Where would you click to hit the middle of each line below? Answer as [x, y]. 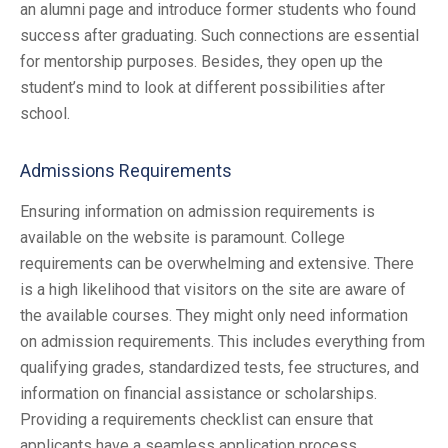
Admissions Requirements [126, 171]
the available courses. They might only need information [214, 316]
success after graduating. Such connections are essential [219, 36]
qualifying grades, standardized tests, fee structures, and [219, 368]
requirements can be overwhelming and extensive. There [217, 264]
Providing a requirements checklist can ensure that [196, 420]
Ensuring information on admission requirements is [197, 212]
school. [45, 114]
